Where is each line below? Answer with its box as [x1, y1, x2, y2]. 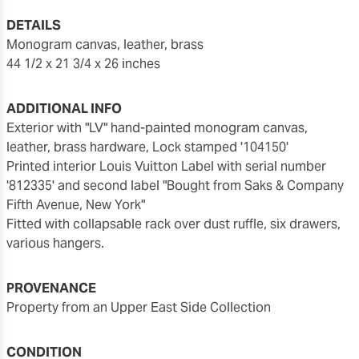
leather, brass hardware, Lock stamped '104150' [6, 138, 288, 155]
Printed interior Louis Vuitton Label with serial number [6, 157, 326, 175]
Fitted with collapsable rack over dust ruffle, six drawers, [6, 215, 341, 232]
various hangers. [6, 234, 104, 252]
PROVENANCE [6, 279, 96, 296]
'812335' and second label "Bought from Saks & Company [6, 176, 344, 194]
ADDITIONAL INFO [6, 99, 122, 117]
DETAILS [6, 16, 61, 34]
